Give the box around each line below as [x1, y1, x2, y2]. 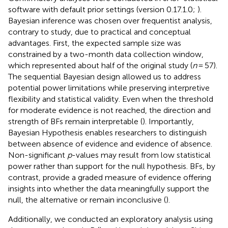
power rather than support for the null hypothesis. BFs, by [8, 161, 215, 171]
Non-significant [8, 150, 67, 160]
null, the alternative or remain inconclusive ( [8, 194, 166, 205]
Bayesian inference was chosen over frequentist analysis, [8, 15, 212, 25]
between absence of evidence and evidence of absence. [8, 138, 212, 149]
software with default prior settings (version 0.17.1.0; [8, 4, 197, 14]
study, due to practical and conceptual [51, 26, 191, 37]
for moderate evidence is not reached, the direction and [8, 105, 211, 115]
